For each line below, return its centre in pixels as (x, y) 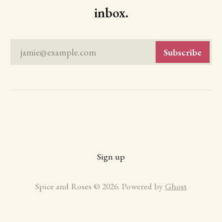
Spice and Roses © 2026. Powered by (100, 186)
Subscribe (183, 52)
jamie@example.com (58, 52)
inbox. (111, 13)
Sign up (111, 157)
